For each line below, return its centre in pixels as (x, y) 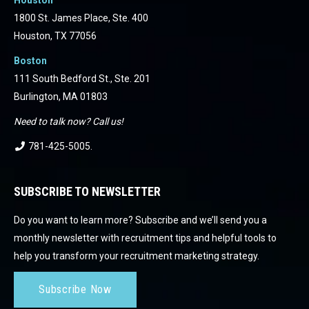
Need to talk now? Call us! (69, 121)
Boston (30, 60)
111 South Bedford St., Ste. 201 (82, 78)
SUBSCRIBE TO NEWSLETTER (87, 191)
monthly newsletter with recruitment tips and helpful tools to (145, 238)
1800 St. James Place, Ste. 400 (81, 18)
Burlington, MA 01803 (61, 96)
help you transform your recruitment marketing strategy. (137, 256)
